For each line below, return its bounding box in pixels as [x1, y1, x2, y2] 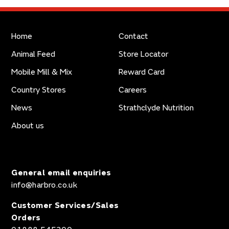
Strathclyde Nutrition [119, 103, 194, 113]
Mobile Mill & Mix [11, 67, 73, 77]
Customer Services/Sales [11, 200, 119, 211]
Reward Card [119, 67, 165, 77]
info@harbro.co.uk [11, 180, 78, 190]
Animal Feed [11, 49, 56, 59]
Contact [119, 31, 148, 41]
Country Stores [11, 85, 66, 95]
